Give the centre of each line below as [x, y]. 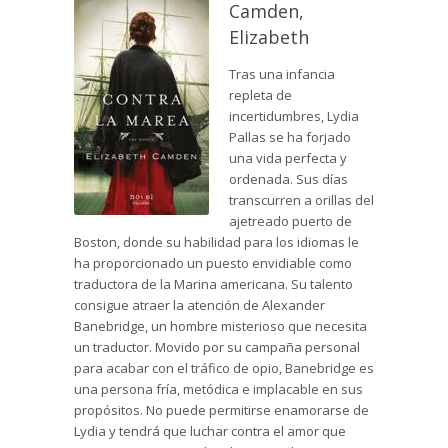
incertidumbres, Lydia [294, 116]
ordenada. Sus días [288, 179]
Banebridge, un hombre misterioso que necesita [220, 326]
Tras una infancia [282, 74]
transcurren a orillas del [301, 200]
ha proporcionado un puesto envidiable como [213, 263]
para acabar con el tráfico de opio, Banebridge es [224, 368]
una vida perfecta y [288, 158]
